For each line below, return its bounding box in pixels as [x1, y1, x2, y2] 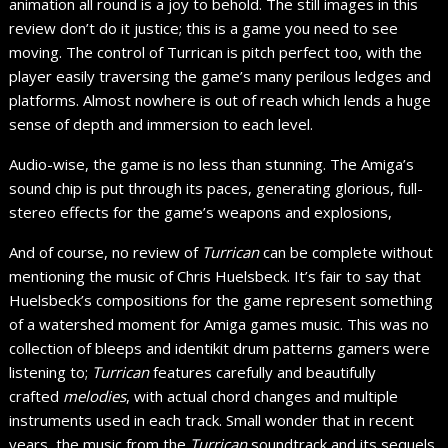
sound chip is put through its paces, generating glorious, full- [9, 177, 424, 198]
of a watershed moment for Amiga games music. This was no [9, 313, 430, 334]
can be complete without [259, 241, 434, 262]
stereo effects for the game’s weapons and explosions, [9, 201, 393, 222]
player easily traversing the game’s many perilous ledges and [9, 65, 432, 86]
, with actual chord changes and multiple [126, 385, 399, 406]
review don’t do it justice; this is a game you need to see [9, 17, 399, 38]
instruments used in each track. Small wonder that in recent [9, 409, 415, 430]
